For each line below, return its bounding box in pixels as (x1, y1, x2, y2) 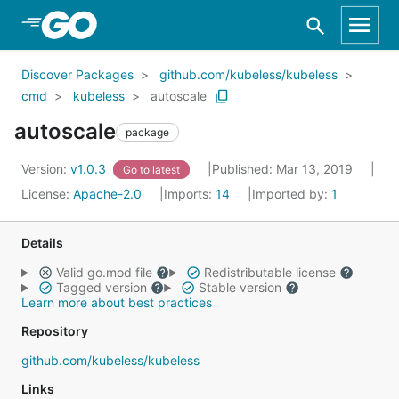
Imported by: (252, 186, 331, 201)
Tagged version (52, 280, 151, 295)
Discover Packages (21, 67, 134, 82)
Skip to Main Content (36, 15, 180, 33)
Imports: (164, 186, 216, 201)
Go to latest (123, 163, 180, 176)
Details (21, 235, 63, 250)
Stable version (194, 280, 285, 295)
